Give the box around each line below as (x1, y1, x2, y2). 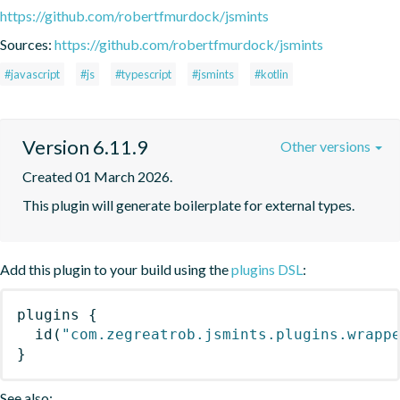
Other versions (280, 137, 373, 154)
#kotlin (254, 66, 288, 81)
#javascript (4, 66, 60, 81)
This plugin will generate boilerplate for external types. (22, 196, 354, 213)
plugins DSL (231, 260, 303, 278)
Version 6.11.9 (22, 134, 148, 159)
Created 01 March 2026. (22, 167, 172, 185)
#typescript (115, 66, 171, 81)
